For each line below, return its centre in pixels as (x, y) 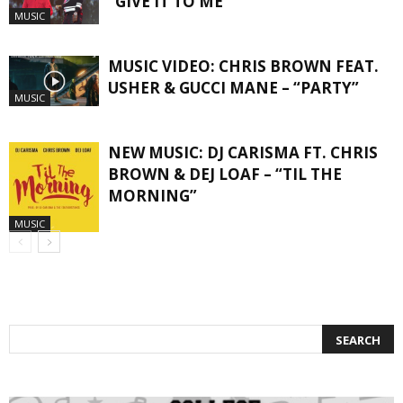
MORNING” (152, 196)
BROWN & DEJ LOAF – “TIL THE (225, 174)
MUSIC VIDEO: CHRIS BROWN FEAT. (243, 66)
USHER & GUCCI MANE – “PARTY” (233, 88)
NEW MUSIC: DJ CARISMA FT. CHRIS (243, 152)
